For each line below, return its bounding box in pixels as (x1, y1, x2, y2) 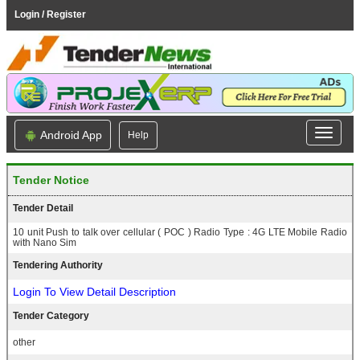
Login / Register (14, 9, 86, 20)
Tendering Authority (13, 260, 103, 272)
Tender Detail (13, 202, 73, 215)
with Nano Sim (13, 237, 76, 249)
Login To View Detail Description (13, 285, 176, 299)
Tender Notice (13, 174, 89, 187)
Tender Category (13, 310, 89, 322)
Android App (38, 129, 102, 141)
